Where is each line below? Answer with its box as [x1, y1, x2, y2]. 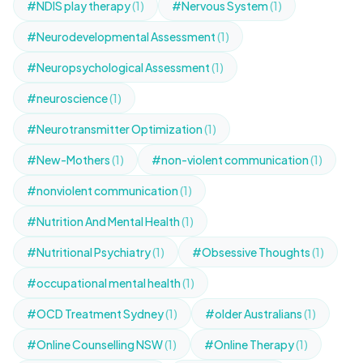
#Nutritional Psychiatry [27, 245, 152, 259]
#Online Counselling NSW [27, 337, 164, 352]
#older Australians [205, 306, 304, 321]
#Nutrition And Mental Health [27, 214, 181, 228]
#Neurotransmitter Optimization [27, 122, 204, 136]
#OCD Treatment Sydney [27, 306, 165, 321]
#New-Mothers [27, 152, 112, 167]
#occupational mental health [27, 275, 182, 290]
